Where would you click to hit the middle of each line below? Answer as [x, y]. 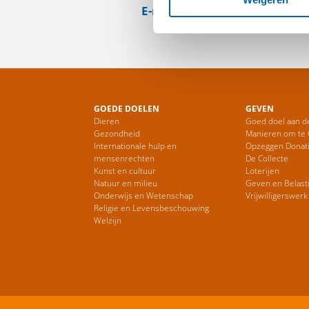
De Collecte [267, 158]
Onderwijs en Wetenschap [143, 196]
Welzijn [108, 220]
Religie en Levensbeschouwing [151, 208]
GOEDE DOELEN [127, 109]
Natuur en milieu [126, 183]
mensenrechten [124, 158]
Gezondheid [117, 133]
